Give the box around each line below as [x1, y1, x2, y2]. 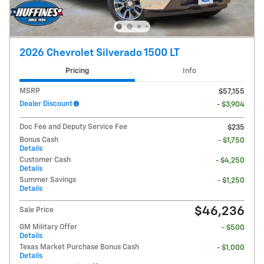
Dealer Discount [19, 100, 72, 108]
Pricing [65, 67, 89, 75]
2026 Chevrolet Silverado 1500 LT [19, 47, 180, 58]
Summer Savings [19, 176, 76, 184]
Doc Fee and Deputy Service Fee [19, 123, 127, 131]
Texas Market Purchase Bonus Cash [19, 243, 139, 252]
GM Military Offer [19, 223, 77, 232]
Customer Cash [19, 156, 71, 164]
